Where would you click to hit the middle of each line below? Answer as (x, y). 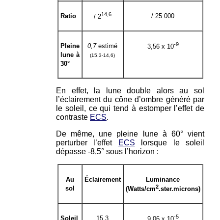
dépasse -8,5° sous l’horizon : (107, 151)
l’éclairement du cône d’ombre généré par (130, 99)
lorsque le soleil (170, 142)
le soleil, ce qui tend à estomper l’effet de (130, 108)
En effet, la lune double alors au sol (130, 90)
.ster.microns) (179, 189)
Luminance (163, 179)
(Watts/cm (140, 189)
